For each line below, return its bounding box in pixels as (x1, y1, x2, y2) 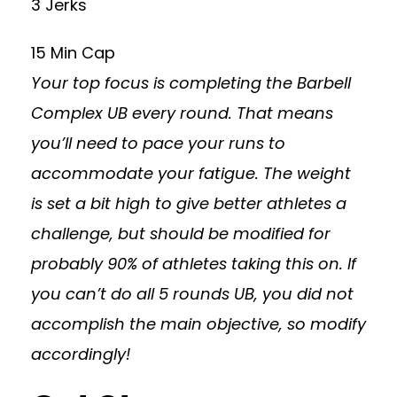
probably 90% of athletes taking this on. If (31, 253, 356, 275)
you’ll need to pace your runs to (31, 132, 285, 154)
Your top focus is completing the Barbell (31, 72, 351, 94)
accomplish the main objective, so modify (31, 313, 366, 335)
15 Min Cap (31, 42, 115, 64)
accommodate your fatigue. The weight (31, 162, 351, 184)
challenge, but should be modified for (31, 222, 331, 245)
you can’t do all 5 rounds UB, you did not (31, 283, 354, 305)
